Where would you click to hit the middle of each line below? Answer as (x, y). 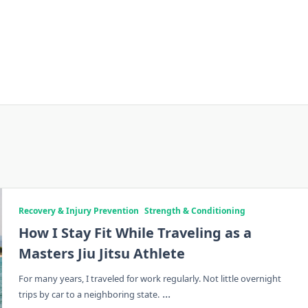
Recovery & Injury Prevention (78, 211)
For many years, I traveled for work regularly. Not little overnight (150, 278)
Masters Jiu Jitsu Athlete (101, 253)
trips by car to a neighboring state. (89, 294)
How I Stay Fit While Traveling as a (135, 233)
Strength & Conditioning (195, 211)
